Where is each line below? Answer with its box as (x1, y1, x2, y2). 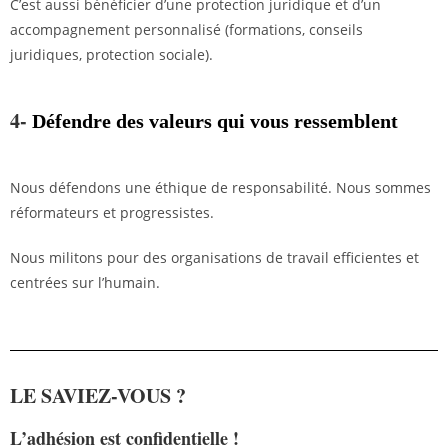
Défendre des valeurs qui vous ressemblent (32, 110, 398, 132)
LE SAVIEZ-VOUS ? (10, 381, 186, 410)
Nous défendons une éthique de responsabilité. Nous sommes (10, 178, 431, 197)
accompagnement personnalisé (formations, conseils (10, 20, 363, 39)
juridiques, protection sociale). (10, 45, 213, 64)
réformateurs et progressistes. (10, 203, 214, 222)
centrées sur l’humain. (10, 273, 160, 292)
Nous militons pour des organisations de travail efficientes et (10, 248, 419, 267)
